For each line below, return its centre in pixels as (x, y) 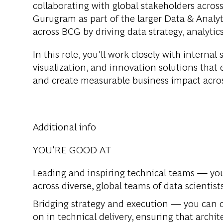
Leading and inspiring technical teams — (120, 172)
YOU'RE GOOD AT (72, 149)
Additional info (64, 126)
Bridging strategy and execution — (107, 203)
